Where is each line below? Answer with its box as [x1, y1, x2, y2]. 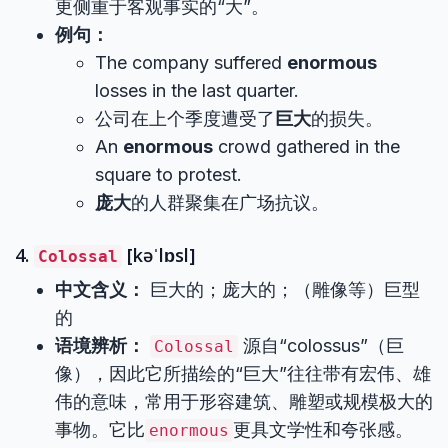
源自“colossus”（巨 [238, 335, 404, 356]
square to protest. [95, 164, 242, 185]
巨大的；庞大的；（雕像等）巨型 [145, 279, 420, 300]
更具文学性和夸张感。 [233, 419, 413, 440]
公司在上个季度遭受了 [95, 108, 275, 129]
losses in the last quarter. [95, 80, 299, 101]
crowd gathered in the [213, 136, 400, 157]
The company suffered [95, 52, 287, 73]
